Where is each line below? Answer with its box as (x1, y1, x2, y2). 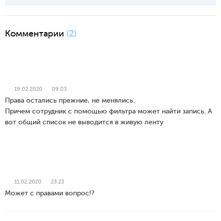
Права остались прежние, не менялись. (5, 96, 135, 104)
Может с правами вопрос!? (5, 189, 95, 197)
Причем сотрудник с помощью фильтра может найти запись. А (5, 107, 212, 115)
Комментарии (5, 28, 67, 38)
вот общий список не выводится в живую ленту (5, 118, 163, 126)
